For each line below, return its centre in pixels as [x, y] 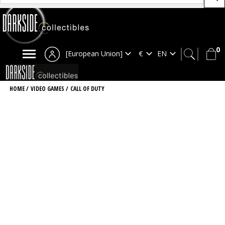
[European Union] [94, 53]
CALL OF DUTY [87, 89]
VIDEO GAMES [48, 89]
